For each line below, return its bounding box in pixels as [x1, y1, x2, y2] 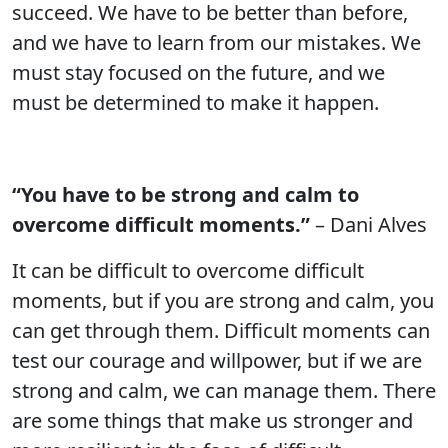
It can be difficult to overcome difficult [12, 257, 364, 284]
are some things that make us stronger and [12, 407, 413, 434]
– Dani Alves [310, 211, 427, 238]
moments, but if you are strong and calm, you [12, 287, 434, 314]
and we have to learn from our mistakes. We [12, 29, 421, 56]
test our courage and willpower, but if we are [12, 347, 422, 374]
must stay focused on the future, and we [12, 59, 385, 86]
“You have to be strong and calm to [12, 181, 359, 208]
